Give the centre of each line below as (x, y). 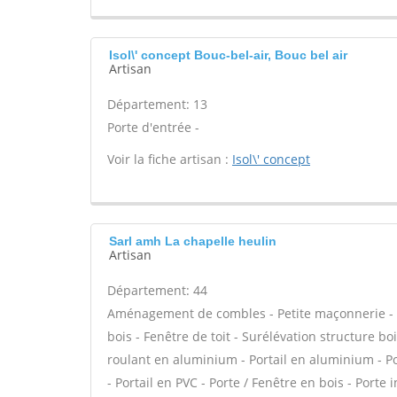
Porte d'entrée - (153, 127)
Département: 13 (157, 104)
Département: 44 (157, 290)
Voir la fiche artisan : (170, 159)
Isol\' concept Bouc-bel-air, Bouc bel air (228, 55)
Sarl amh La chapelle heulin (193, 241)
